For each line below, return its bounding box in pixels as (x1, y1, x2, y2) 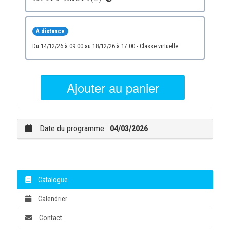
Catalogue (36, 176, 68, 184)
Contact (37, 214, 62, 222)
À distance (35, 28, 65, 35)
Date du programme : (37, 124, 110, 133)
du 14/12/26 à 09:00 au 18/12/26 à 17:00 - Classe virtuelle (139, 43, 178, 50)
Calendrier (36, 195, 67, 203)
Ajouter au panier (66, 79, 159, 97)
